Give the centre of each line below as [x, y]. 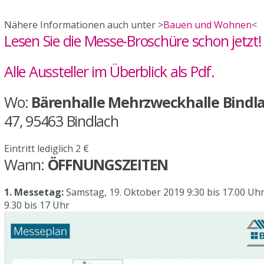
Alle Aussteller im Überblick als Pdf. [109, 71]
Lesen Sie [34, 40]
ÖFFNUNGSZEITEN [108, 164]
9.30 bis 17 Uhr [37, 205]
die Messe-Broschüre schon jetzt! [162, 40]
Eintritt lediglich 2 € [47, 148]
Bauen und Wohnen [207, 24]
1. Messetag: [34, 192]
